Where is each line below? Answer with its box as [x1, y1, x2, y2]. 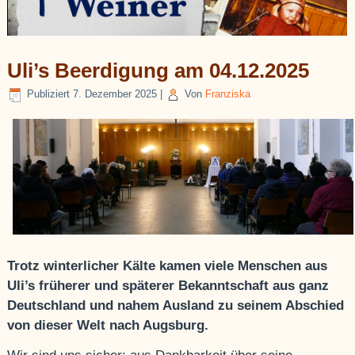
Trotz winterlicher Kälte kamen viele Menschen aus [7, 258, 328, 274]
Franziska [205, 87, 251, 100]
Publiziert [27, 87, 71, 100]
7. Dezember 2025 [73, 87, 158, 100]
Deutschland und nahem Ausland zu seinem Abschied [7, 298, 345, 314]
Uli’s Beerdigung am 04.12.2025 [7, 58, 310, 82]
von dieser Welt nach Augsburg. [7, 318, 209, 334]
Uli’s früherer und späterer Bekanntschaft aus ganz [7, 278, 330, 294]
